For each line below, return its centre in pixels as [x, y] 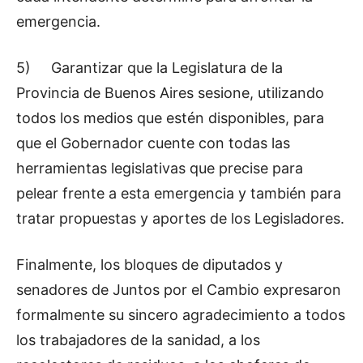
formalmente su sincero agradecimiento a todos [181, 314]
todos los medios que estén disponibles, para [170, 117]
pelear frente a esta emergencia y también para [179, 193]
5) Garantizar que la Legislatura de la [149, 67]
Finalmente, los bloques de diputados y [149, 264]
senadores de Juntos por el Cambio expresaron [179, 289]
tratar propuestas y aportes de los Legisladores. [180, 218]
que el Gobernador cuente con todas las [153, 143]
